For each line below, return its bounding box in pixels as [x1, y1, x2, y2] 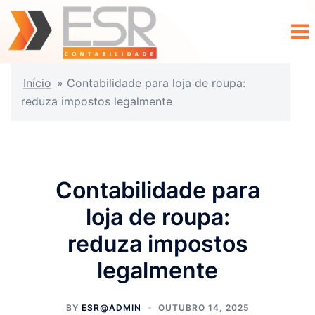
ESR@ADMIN [81, 302, 141, 313]
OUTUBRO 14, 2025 [157, 302, 250, 313]
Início [23, 75, 51, 90]
